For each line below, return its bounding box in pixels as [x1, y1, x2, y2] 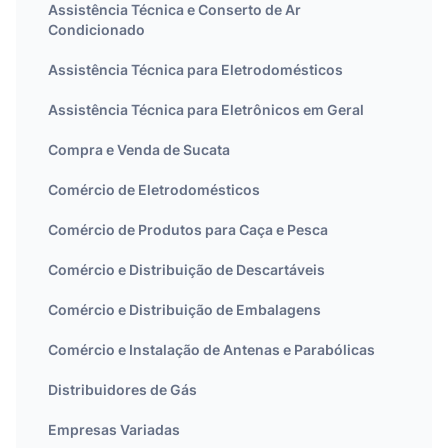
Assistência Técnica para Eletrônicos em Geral [48, 101, 364, 118]
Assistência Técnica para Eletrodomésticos [48, 61, 343, 78]
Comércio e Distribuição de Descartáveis [48, 261, 325, 278]
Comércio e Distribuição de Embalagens [48, 301, 321, 318]
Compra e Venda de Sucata [48, 141, 230, 158]
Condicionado [48, 21, 145, 38]
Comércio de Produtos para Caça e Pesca [48, 221, 328, 238]
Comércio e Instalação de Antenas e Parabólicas [48, 341, 375, 358]
